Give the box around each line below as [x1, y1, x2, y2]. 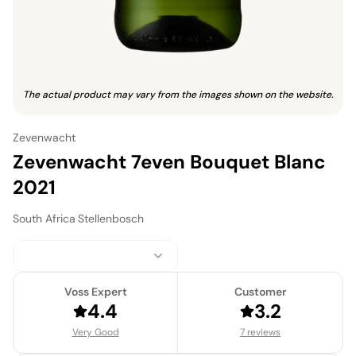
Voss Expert [64, 284, 127, 299]
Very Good [72, 325, 119, 339]
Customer [234, 284, 287, 299]
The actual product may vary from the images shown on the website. [22, 87, 334, 101]
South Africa [13, 211, 75, 226]
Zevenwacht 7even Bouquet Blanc [13, 149, 326, 174]
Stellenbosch [78, 211, 144, 226]
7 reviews [240, 325, 281, 339]
